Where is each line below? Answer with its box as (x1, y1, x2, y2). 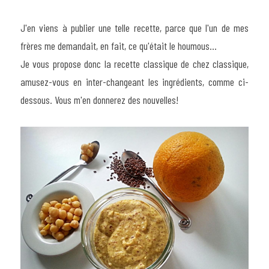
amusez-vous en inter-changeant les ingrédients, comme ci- (20, 74, 249, 88)
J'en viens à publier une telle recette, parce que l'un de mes (20, 20, 249, 34)
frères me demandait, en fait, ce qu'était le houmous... (20, 38, 217, 52)
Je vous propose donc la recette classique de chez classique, (20, 56, 249, 70)
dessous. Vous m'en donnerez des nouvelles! (20, 92, 178, 106)
